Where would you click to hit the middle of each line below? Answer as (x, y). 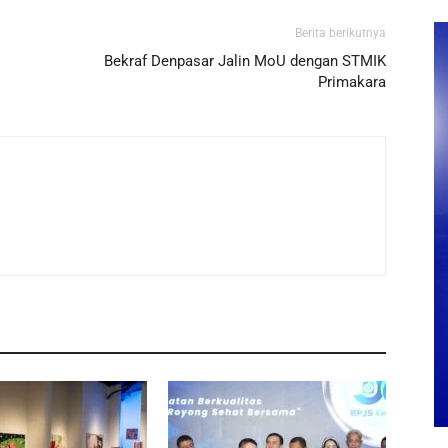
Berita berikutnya (340, 33)
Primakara (352, 82)
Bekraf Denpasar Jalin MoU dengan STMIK (245, 61)
